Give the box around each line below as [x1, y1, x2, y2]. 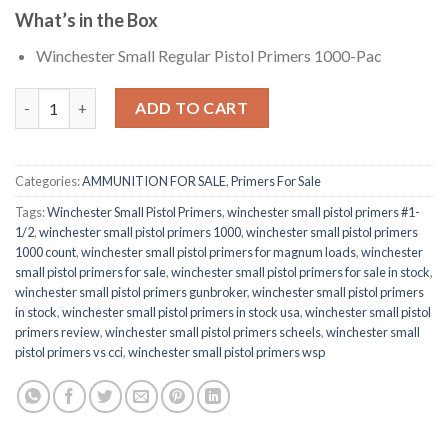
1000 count [15, 244, 76, 261]
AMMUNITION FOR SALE [82, 173, 226, 190]
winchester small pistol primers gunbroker [15, 284, 247, 301]
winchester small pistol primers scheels [105, 324, 321, 341]
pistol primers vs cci [15, 344, 123, 361]
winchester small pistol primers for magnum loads [81, 244, 356, 261]
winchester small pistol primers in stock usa [62, 304, 300, 321]
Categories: [15, 173, 82, 190]
